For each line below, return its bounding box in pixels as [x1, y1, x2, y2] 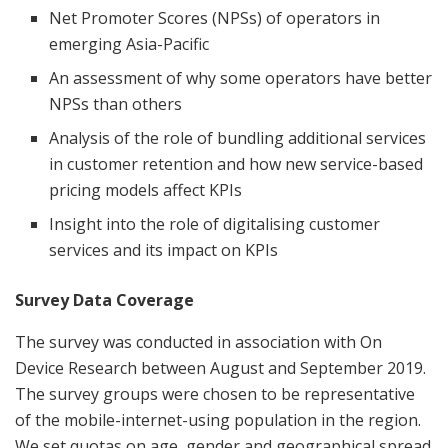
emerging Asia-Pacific [49, 32, 210, 55]
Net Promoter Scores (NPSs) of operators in [49, 6, 381, 29]
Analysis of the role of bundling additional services [49, 126, 427, 149]
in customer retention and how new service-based [49, 152, 424, 175]
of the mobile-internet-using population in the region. [15, 408, 421, 431]
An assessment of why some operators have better [49, 66, 433, 89]
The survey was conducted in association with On [15, 330, 382, 353]
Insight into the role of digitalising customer [49, 212, 381, 235]
